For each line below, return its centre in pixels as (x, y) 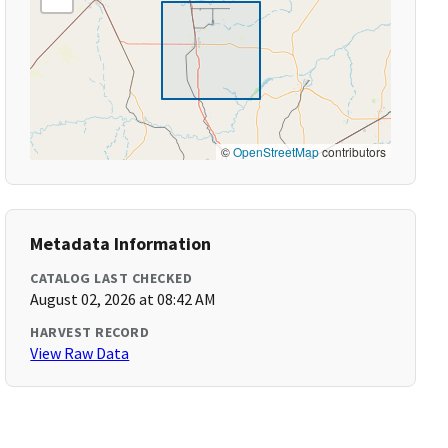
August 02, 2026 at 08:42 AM (123, 299)
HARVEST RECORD (90, 332)
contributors (352, 151)
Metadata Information (121, 243)
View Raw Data (80, 353)
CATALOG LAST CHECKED (111, 278)
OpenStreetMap (275, 151)
